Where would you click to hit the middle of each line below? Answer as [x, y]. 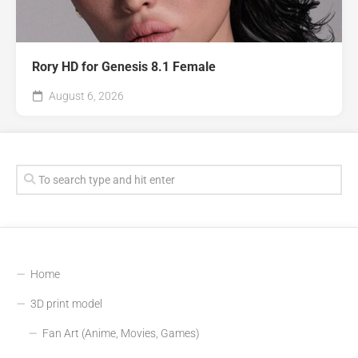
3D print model [66, 304]
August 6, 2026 [85, 96]
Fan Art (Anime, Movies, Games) [121, 334]
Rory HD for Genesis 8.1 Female [124, 67]
